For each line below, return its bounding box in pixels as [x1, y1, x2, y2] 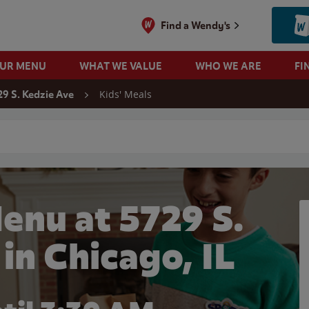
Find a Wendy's [161, 19, 231, 32]
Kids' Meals [99, 88, 152, 101]
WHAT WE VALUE [79, 59, 162, 72]
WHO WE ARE [195, 59, 261, 72]
